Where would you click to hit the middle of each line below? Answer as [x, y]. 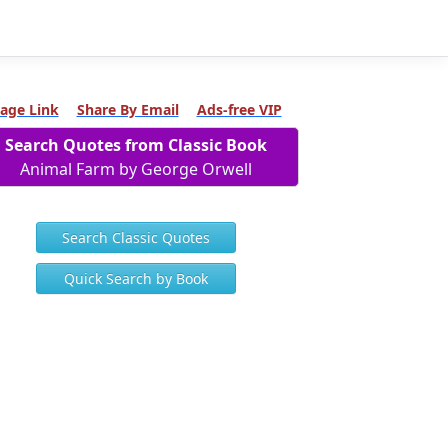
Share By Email [127, 109]
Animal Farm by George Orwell [136, 169]
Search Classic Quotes [136, 237]
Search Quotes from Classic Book [136, 145]
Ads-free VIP [239, 109]
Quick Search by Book [136, 278]
